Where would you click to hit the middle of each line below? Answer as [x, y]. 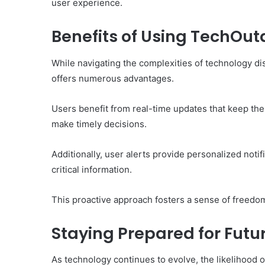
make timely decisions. [99, 124]
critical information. [92, 169]
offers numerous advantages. [113, 78]
